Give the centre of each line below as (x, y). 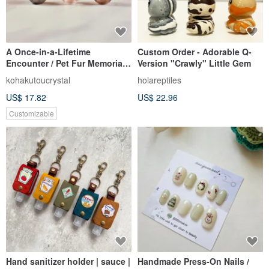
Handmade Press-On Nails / (193, 261)
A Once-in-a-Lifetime (48, 52)
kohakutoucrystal (38, 80)
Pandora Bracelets (44, 86)
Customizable (32, 113)
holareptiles (159, 80)
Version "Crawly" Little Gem (194, 63)
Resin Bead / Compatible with (66, 75)
